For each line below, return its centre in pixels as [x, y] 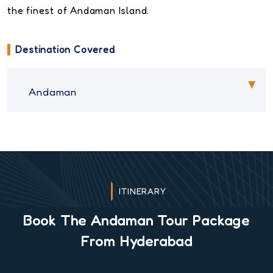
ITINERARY [143, 191]
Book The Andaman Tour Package [136, 221]
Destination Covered [65, 49]
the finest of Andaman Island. [79, 11]
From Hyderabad [136, 241]
